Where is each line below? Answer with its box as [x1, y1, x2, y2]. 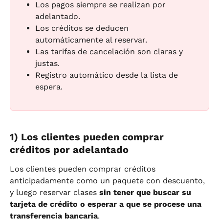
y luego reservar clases [10, 188, 99, 197]
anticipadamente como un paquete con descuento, [10, 176, 207, 186]
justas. [35, 59, 60, 68]
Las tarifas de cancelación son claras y [35, 47, 185, 56]
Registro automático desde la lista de [35, 70, 180, 80]
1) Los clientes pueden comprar [10, 131, 167, 143]
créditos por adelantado [10, 144, 129, 156]
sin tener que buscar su [99, 188, 194, 197]
